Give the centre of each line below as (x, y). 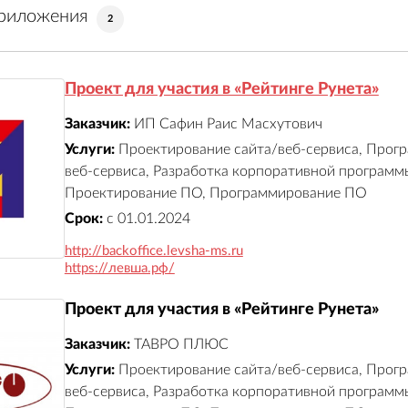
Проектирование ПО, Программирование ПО (215, 193)
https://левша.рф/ (119, 269)
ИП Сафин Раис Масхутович (228, 123)
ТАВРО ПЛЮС (181, 344)
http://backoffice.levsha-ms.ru (153, 251)
